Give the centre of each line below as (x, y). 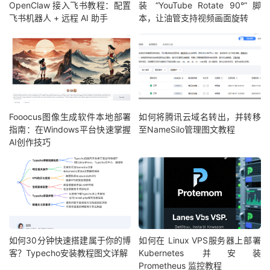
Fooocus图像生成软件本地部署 (70, 116)
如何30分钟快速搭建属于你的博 (70, 240)
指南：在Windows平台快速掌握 (70, 129)
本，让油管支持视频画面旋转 (194, 18)
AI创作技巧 (30, 142)
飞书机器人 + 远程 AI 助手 (58, 18)
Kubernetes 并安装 (200, 253)
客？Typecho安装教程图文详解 (68, 253)
